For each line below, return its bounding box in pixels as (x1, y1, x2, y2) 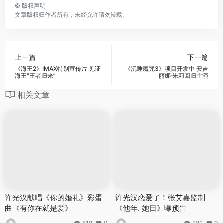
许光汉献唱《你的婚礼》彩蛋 (5, 193, 102, 203)
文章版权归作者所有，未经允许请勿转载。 (15, 10, 128, 18)
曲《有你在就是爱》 (5, 203, 72, 213)
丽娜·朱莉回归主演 (159, 72, 208, 80)
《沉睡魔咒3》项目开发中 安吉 (125, 65, 208, 73)
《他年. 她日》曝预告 (115, 203, 187, 213)
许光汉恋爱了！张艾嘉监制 (115, 193, 205, 203)
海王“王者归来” (15, 72, 56, 80)
